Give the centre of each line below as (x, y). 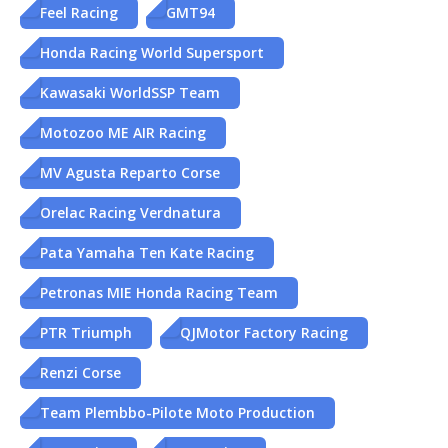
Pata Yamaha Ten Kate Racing (147, 252)
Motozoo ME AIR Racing (123, 132)
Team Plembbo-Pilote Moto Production (177, 412)
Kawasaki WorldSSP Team (130, 92)
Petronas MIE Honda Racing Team (159, 292)
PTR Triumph (86, 332)
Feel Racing (79, 12)
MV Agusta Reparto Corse (130, 172)
